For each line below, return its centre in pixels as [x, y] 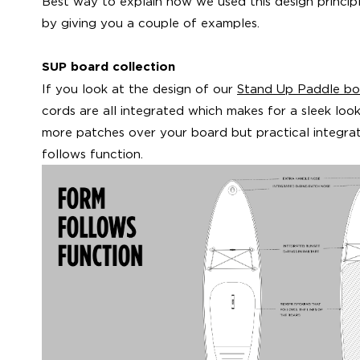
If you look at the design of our [139, 88]
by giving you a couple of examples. [151, 22]
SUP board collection [108, 67]
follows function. [92, 153]
